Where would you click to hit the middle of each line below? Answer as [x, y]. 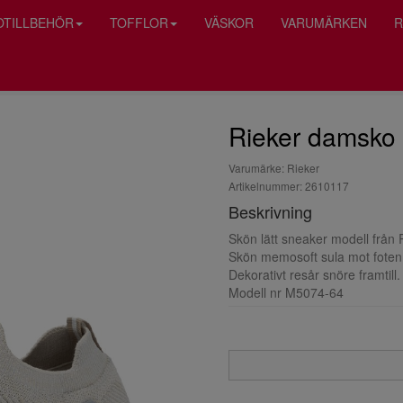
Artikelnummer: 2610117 [289, 186]
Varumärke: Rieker [274, 168]
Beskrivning [270, 211]
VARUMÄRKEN [324, 22]
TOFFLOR [139, 22]
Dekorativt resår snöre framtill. [314, 274]
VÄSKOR [229, 22]
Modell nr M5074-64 [286, 292]
